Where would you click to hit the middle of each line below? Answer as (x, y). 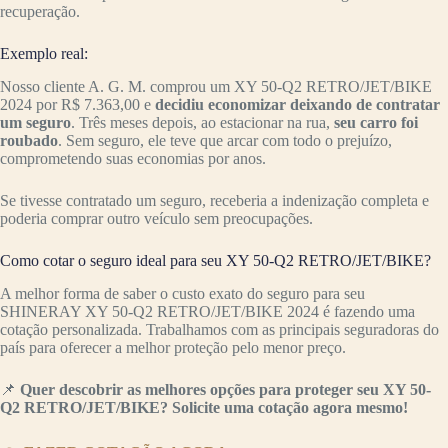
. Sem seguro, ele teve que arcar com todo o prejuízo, (225, 140)
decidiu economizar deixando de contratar (297, 104)
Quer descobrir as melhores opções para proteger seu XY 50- (225, 389)
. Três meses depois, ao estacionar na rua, (200, 122)
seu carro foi (374, 122)
